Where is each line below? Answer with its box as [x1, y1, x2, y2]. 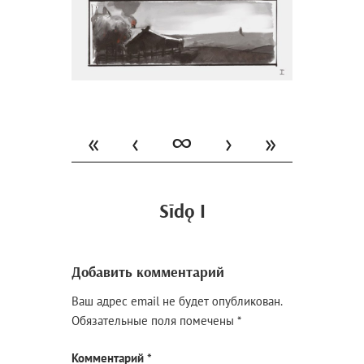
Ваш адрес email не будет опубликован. [71, 292, 283, 309]
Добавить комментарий [71, 262, 225, 282]
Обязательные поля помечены [71, 312, 238, 328]
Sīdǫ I [158, 198, 206, 223]
